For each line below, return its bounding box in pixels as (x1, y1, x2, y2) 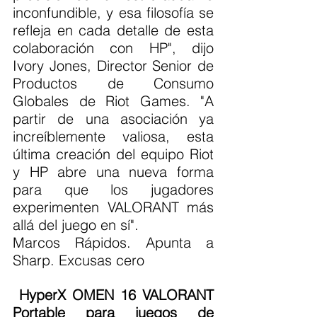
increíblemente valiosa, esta (13, 127, 214, 145)
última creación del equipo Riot (13, 144, 214, 163)
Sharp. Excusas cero (13, 250, 144, 269)
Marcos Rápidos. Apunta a (13, 233, 214, 251)
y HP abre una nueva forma (13, 162, 214, 180)
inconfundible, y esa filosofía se (13, 3, 214, 21)
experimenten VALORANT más (13, 197, 214, 216)
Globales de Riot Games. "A (13, 91, 214, 110)
